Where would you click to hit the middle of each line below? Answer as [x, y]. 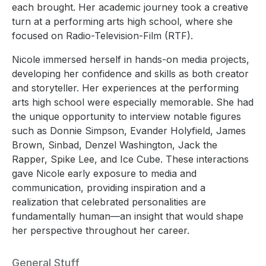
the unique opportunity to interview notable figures [126, 116]
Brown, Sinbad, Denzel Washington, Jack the [115, 145]
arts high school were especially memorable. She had [133, 102]
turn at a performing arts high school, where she [122, 21]
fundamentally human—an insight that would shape [128, 216]
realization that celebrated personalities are [109, 202]
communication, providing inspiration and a [109, 187]
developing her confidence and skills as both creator [130, 73]
